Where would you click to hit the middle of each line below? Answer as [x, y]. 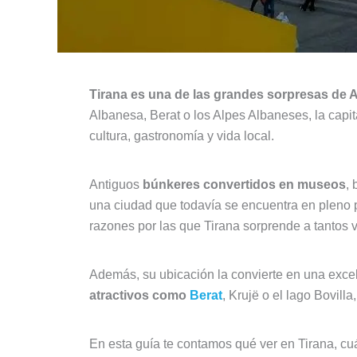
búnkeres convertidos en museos [244, 185]
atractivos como [139, 296]
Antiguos [116, 185]
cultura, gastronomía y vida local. [182, 136]
